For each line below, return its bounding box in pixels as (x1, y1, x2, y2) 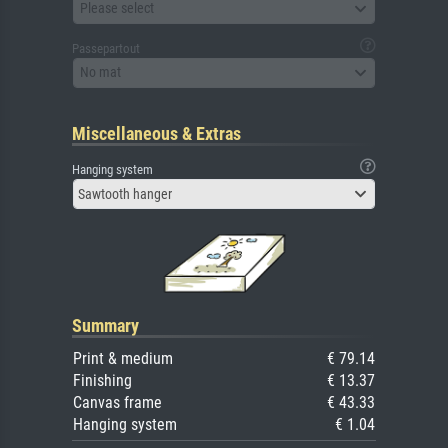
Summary (72, 314, 139, 336)
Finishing (73, 370, 132, 390)
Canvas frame (73, 392, 162, 412)
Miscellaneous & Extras (72, 122, 241, 144)
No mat (80, 64, 121, 81)
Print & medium (73, 348, 173, 368)
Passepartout (72, 40, 140, 56)
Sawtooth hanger (78, 185, 172, 202)
